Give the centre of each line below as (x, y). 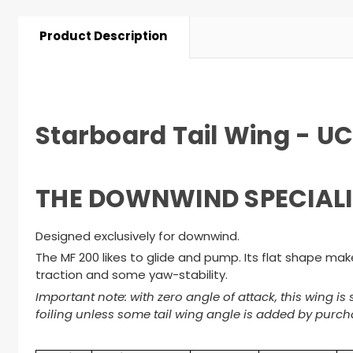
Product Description (104, 37)
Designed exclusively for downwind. (137, 238)
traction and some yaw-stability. (132, 277)
